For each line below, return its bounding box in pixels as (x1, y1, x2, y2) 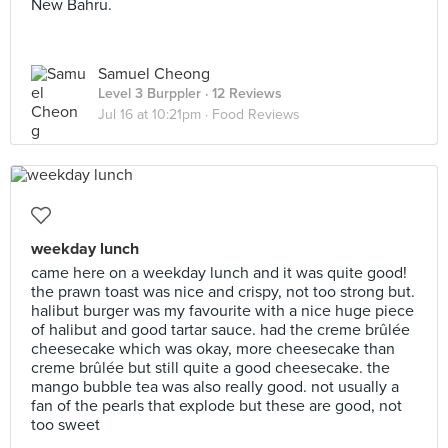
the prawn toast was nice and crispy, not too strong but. (31, 282, 415, 302)
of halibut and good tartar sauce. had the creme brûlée (31, 320, 410, 340)
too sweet (31, 415, 100, 435)
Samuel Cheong (98, 64, 210, 84)
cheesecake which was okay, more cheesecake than (31, 339, 395, 359)
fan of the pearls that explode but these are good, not (31, 396, 402, 416)
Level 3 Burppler (98, 85, 201, 102)
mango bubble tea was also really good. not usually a (31, 377, 399, 397)
